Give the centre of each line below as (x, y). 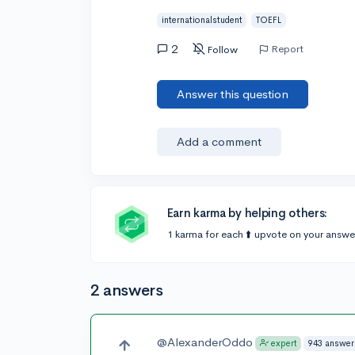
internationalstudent (202, 19)
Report (288, 48)
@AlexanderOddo (205, 342)
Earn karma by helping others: (247, 213)
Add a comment (219, 141)
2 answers (127, 290)
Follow (223, 49)
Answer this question (233, 94)
